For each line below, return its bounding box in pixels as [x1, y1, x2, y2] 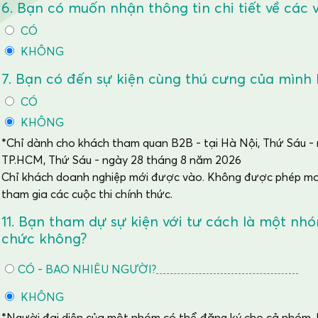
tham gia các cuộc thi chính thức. [1, 187, 172, 201]
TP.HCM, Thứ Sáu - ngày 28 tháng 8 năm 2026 [1, 153, 241, 167]
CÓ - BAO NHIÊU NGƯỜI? [18, 261, 156, 276]
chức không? [1, 230, 87, 247]
